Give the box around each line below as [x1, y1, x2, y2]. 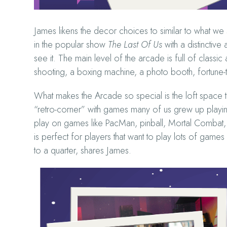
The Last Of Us [108, 37, 163, 51]
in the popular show [34, 37, 108, 51]
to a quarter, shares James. [34, 143, 132, 157]
